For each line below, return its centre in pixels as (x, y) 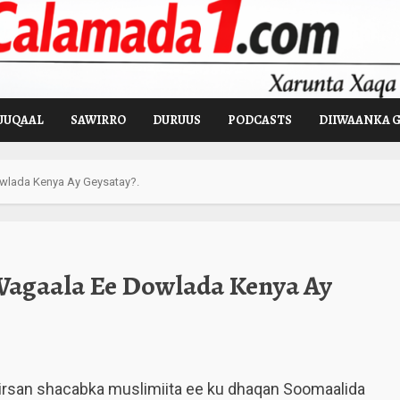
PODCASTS (260, 120)
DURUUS (177, 120)
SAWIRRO (98, 120)
